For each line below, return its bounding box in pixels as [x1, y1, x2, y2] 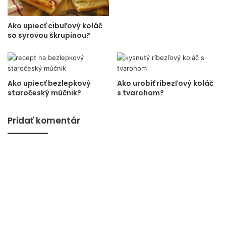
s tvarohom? [117, 88, 164, 98]
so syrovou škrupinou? [8, 30, 90, 41]
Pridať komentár [8, 115, 80, 127]
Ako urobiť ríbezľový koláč [117, 78, 213, 89]
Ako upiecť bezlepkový [8, 78, 91, 89]
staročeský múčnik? [8, 88, 81, 98]
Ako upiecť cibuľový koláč [8, 21, 102, 31]
